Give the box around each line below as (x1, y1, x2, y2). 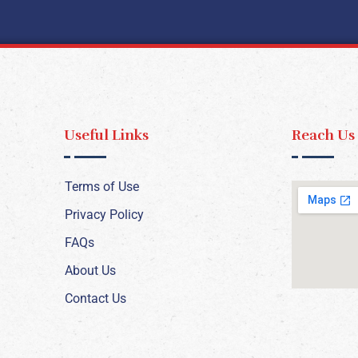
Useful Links (64, 126, 149, 145)
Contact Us (65, 291, 126, 307)
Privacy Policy (65, 207, 144, 223)
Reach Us (292, 126, 355, 145)
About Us (65, 263, 116, 279)
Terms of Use (65, 179, 139, 195)
